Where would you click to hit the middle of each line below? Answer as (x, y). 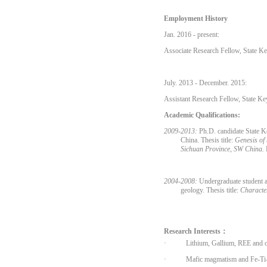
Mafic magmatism (211, 259)
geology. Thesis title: (211, 190)
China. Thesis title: (207, 140)
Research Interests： (196, 231)
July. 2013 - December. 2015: (205, 83)
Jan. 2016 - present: (192, 35)
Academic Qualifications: (202, 115)
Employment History (196, 18)
